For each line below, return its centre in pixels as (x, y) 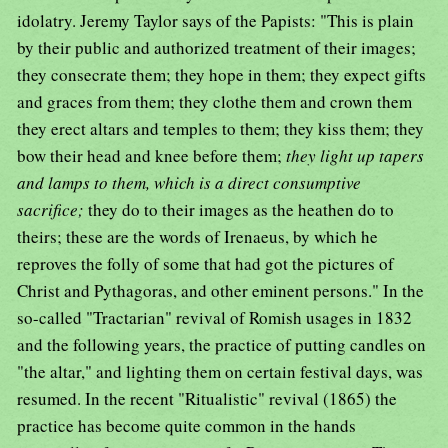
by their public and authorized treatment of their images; (216, 48)
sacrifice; (52, 210)
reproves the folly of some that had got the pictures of (205, 264)
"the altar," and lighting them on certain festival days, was (220, 372)
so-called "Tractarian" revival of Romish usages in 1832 (214, 318)
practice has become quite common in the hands (186, 426)
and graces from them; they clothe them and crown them (214, 102)
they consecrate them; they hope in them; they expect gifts (221, 75)
